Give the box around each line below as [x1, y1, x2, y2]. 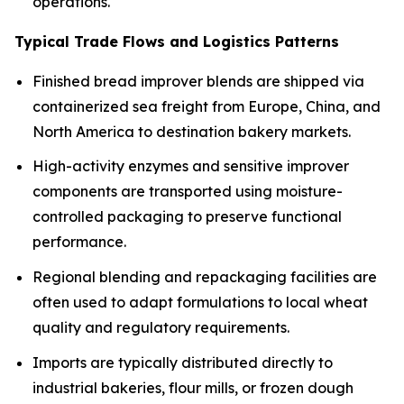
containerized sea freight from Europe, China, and [32, 96, 381, 115]
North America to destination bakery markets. [32, 122, 351, 141]
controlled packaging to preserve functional [32, 207, 342, 226]
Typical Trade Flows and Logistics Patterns [14, 32, 339, 50]
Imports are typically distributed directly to [32, 353, 333, 372]
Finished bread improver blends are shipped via [32, 71, 364, 90]
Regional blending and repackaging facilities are [32, 268, 377, 287]
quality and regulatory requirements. [32, 318, 289, 337]
